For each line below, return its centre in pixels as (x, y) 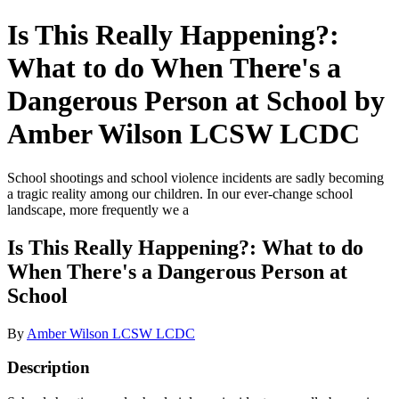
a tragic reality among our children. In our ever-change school (180, 193)
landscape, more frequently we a (98, 209)
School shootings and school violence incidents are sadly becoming (195, 177)
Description (49, 368)
